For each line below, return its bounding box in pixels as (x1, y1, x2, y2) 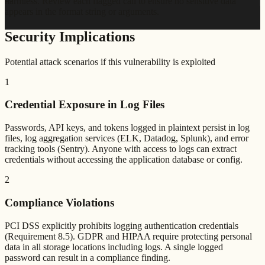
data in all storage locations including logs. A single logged (5, 241, 223, 252)
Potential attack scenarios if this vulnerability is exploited (5, 56, 215, 67)
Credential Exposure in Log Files (5, 98, 164, 111)
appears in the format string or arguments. (5, 6, 159, 17)
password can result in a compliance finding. (5, 252, 170, 263)
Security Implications (5, 28, 135, 44)
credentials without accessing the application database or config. (5, 154, 243, 165)
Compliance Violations (5, 196, 114, 209)
